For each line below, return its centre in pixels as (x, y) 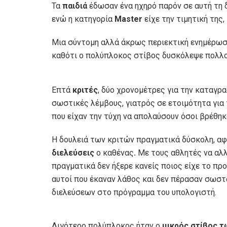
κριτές (85, 90)
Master (128, 19)
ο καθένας (115, 153)
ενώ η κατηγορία (83, 19)
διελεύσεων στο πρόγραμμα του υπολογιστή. (134, 192)
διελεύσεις (74, 153)
